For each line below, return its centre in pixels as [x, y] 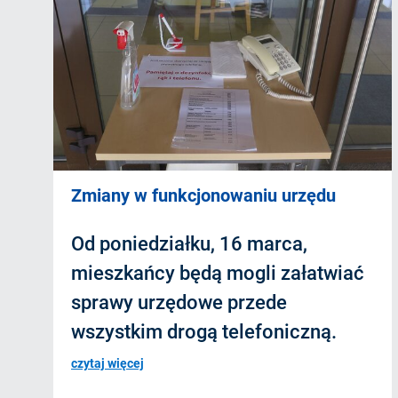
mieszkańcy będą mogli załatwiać [218, 273]
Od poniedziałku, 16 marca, [189, 243]
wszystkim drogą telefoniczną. [204, 331]
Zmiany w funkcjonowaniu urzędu [203, 195]
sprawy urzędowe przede [179, 302]
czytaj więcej [107, 363]
